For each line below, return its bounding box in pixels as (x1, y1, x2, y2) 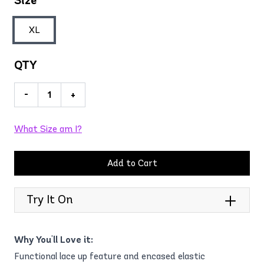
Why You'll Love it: (14, 233, 93, 245)
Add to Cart (107, 157, 157, 169)
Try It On (27, 192, 72, 206)
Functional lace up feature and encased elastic (14, 250, 205, 262)
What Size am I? (14, 123, 82, 135)
